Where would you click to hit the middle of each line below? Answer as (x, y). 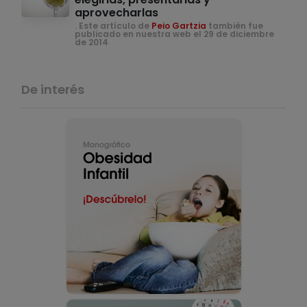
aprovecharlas (116, 13)
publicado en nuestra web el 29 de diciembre (174, 34)
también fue (235, 26)
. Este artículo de (113, 26)
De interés (53, 90)
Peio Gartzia (179, 26)
